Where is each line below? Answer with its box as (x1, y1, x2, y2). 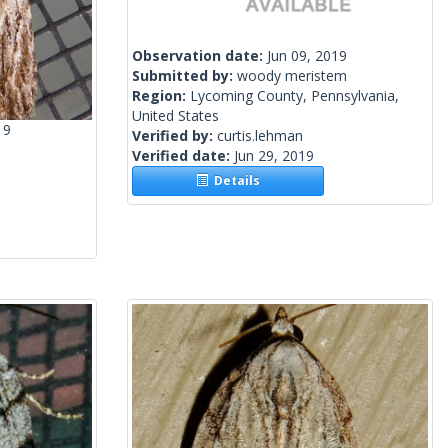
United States (132, 106, 219, 126)
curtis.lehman (217, 126, 303, 146)
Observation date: (132, 46, 267, 66)
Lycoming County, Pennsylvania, (190, 86, 399, 106)
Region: (132, 86, 190, 106)
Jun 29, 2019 (234, 146, 314, 166)
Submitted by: (132, 66, 237, 86)
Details (208, 172, 261, 190)
